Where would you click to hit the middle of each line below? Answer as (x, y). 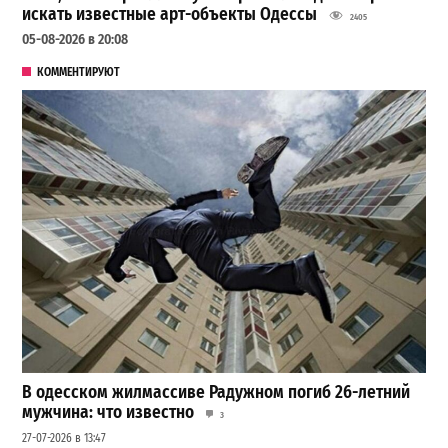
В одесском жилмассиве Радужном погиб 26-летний (216, 393)
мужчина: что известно (108, 413)
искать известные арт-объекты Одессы (170, 15)
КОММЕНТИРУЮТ (78, 71)
